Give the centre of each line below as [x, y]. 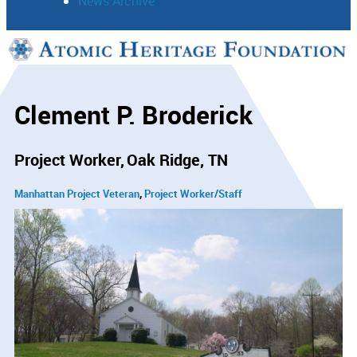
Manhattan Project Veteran [77, 193]
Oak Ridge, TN [177, 159]
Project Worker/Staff [193, 193]
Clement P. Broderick [133, 115]
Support [50, 56]
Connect [51, 90]
